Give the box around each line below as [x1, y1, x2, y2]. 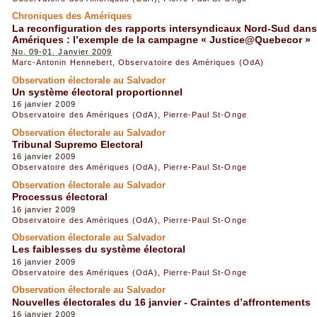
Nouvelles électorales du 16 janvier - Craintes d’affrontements [11, 296, 311, 308]
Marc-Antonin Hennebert [11, 58, 113, 67]
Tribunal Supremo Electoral [11, 139, 143, 151]
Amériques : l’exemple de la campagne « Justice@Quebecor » [11, 33, 311, 45]
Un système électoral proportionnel [11, 86, 183, 98]
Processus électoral [11, 191, 108, 203]
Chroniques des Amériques [11, 11, 132, 22]
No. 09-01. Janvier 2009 [11, 47, 113, 57]
